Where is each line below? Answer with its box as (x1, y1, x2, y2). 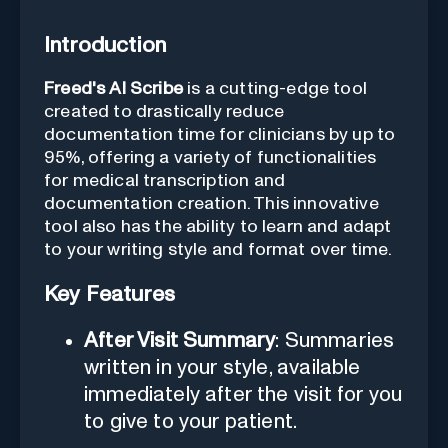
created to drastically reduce (44, 103, 285, 122)
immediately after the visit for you (84, 383, 403, 405)
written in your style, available (84, 356, 361, 378)
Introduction (44, 35, 167, 58)
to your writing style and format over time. (44, 241, 393, 260)
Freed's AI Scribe (44, 80, 183, 99)
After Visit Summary (84, 329, 276, 351)
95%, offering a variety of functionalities (44, 149, 377, 168)
